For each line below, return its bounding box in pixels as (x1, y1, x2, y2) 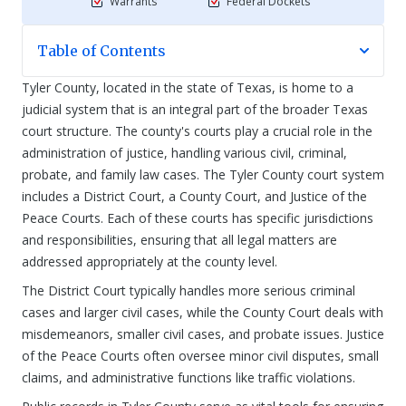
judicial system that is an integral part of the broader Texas (22, 101, 368, 118)
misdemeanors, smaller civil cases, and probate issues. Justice (22, 325, 384, 343)
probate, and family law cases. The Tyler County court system (22, 166, 384, 183)
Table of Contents (37, 42, 166, 60)
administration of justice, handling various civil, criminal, (22, 144, 347, 161)
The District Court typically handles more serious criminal (22, 282, 355, 299)
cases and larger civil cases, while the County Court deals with (22, 304, 383, 321)
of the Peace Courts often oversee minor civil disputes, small (22, 347, 379, 364)
